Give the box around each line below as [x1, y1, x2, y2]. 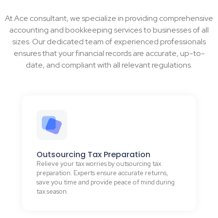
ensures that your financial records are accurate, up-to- [13, 48, 205, 59]
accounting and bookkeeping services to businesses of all [9, 25, 209, 36]
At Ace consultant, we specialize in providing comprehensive [5, 13, 213, 24]
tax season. [36, 187, 68, 196]
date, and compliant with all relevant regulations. [26, 60, 192, 71]
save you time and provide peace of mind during [36, 178, 175, 187]
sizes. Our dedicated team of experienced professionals [12, 36, 206, 47]
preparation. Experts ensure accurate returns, [36, 169, 168, 178]
